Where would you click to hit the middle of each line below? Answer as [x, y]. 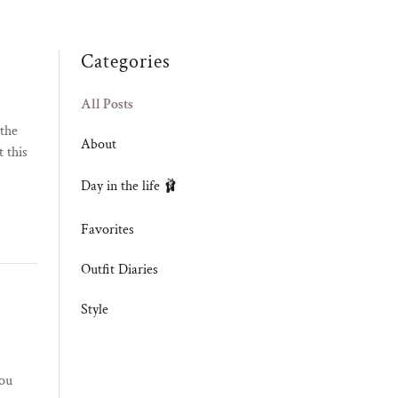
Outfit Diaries [119, 270]
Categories [126, 62]
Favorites [107, 230]
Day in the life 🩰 [129, 186]
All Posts [107, 104]
